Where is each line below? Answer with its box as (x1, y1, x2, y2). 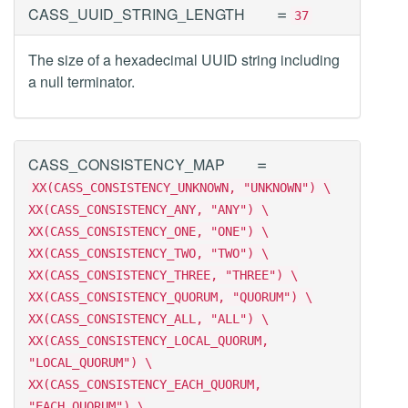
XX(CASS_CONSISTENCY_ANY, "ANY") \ (28, 202, 269, 217)
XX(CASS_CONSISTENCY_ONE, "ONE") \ (28, 224, 269, 239)
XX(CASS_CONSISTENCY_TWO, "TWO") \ (28, 246, 269, 260)
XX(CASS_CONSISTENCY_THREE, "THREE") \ (28, 268, 298, 282)
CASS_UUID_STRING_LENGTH (28, 4, 245, 25)
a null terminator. (28, 71, 135, 92)
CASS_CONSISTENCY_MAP (28, 154, 225, 175)
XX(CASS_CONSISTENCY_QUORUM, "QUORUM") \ (28, 290, 312, 304)
